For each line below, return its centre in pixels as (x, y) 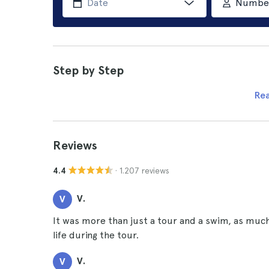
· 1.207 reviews (142, 170)
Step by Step (88, 70)
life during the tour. (96, 235)
